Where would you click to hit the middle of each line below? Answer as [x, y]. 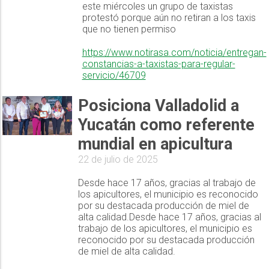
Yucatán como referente [166, 125]
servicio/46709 [114, 76]
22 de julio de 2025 [118, 160]
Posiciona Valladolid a [158, 106]
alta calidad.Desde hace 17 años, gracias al [169, 217]
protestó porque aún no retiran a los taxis [169, 18]
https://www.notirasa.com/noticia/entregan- [174, 53]
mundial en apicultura [155, 144]
